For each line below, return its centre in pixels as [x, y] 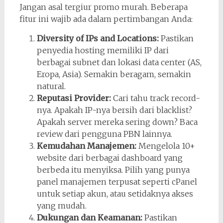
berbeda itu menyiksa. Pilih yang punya [113, 170]
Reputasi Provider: [74, 98]
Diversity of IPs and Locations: [98, 38]
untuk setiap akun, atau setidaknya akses [115, 194]
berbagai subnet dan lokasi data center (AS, [119, 62]
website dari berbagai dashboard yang [110, 158]
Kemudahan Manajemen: [86, 146]
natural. [51, 86]
